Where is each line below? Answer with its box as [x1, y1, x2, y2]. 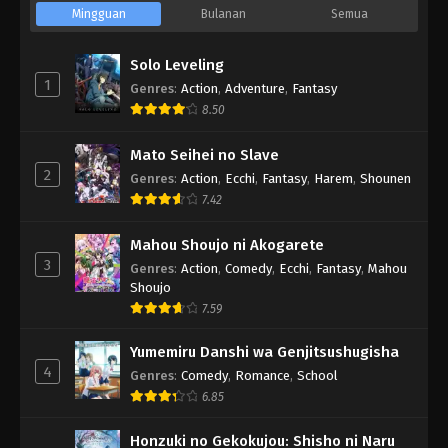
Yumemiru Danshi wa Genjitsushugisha [130, 342, 399, 361]
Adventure [225, 80, 285, 96]
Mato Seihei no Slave [130, 145, 279, 164]
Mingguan [71, 6, 126, 21]
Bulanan [201, 6, 247, 21]
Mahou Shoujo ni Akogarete [130, 235, 324, 254]
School [297, 367, 338, 383]
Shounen [360, 170, 411, 186]
